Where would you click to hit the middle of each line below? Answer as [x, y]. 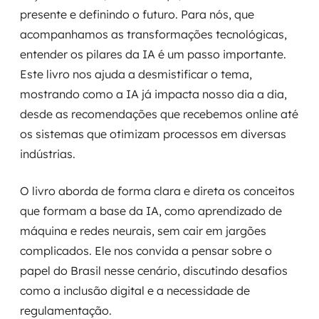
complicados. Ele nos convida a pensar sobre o [146, 251]
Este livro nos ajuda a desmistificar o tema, [136, 74]
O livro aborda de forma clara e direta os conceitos [157, 191]
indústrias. [48, 154]
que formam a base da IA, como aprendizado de [151, 211]
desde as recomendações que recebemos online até [159, 114]
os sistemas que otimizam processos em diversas [153, 134]
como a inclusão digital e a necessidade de [135, 291]
